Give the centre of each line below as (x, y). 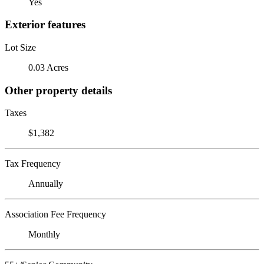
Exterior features (45, 25)
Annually (46, 184)
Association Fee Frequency (55, 214)
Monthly (44, 235)
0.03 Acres (48, 67)
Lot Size (20, 47)
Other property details (58, 90)
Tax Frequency (33, 164)
